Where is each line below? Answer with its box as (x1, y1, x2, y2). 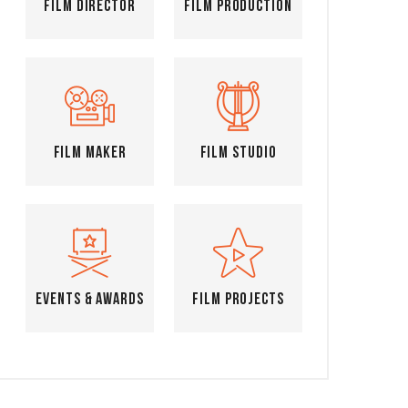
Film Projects (192, 291, 284, 309)
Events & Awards (36, 291, 144, 309)
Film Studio (199, 145, 277, 162)
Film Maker (53, 145, 127, 162)
